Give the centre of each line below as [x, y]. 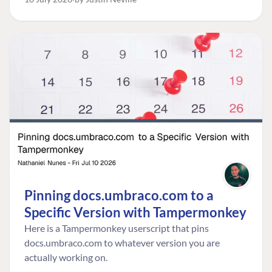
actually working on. [66, 257]
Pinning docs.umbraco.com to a [119, 195]
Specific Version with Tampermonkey [135, 212]
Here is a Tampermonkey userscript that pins [117, 228]
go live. [39, 10]
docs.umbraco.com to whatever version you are [122, 243]
